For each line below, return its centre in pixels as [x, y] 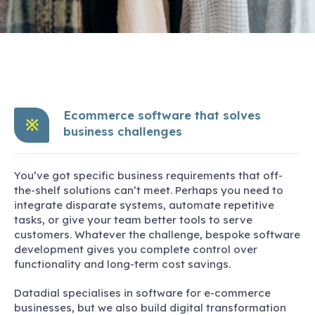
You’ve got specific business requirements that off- [148, 175]
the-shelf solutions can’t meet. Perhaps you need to [149, 190]
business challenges [123, 131]
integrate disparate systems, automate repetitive [144, 205]
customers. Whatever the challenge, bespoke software [157, 234]
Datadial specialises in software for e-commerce [142, 292]
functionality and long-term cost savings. [122, 264]
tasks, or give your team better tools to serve [133, 219]
